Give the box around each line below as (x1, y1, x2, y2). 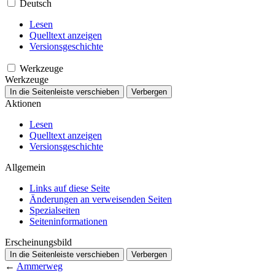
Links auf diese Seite (29, 182, 110, 193)
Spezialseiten (29, 204, 80, 215)
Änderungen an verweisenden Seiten (29, 193, 172, 204)
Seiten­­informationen (29, 215, 107, 227)
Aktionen (5, 98, 41, 109)
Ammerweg (17, 260, 63, 271)
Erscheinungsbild (5, 236, 72, 247)
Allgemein (5, 161, 45, 172)
